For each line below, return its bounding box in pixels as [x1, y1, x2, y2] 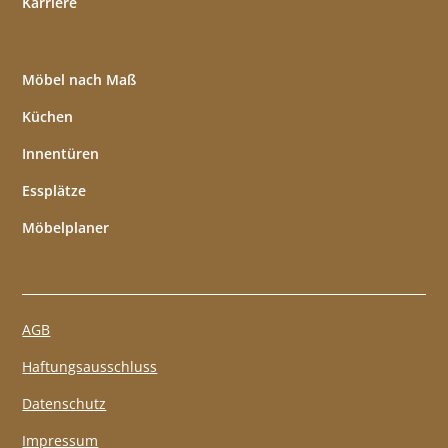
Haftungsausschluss [22, 357, 158, 377]
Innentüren [22, 144, 100, 164]
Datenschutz [22, 394, 107, 414]
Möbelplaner [22, 218, 110, 238]
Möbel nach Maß [22, 70, 137, 90]
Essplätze [22, 181, 87, 201]
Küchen [22, 107, 74, 127]
